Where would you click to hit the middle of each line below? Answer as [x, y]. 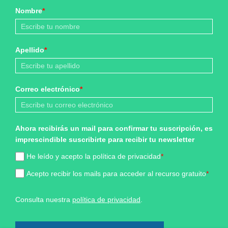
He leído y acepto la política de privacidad [94, 156]
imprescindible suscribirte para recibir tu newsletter [105, 140]
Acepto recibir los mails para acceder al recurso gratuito [117, 173]
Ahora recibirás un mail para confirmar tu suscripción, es [114, 129]
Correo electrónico [48, 89]
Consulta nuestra [44, 200]
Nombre [29, 11]
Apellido [30, 50]
